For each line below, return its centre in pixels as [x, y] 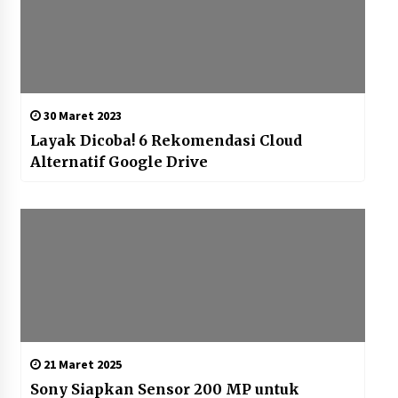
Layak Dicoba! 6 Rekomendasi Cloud [166, 141]
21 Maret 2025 [81, 365]
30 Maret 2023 [81, 116]
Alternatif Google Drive [119, 162]
